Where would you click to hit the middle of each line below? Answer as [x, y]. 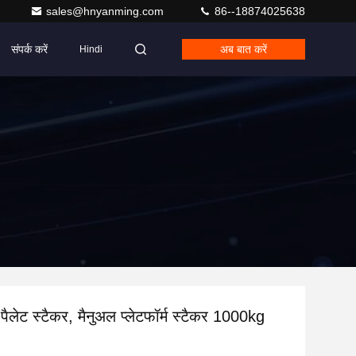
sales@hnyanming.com [106, 11]
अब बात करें [244, 49]
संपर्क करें [29, 49]
